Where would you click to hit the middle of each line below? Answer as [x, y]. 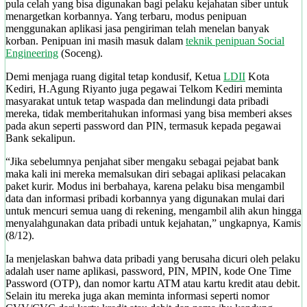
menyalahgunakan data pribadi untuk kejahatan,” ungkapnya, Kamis [153, 223]
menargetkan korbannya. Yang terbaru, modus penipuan [126, 16]
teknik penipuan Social [235, 40]
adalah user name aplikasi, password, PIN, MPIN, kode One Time [148, 271]
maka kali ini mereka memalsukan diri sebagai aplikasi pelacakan [146, 173]
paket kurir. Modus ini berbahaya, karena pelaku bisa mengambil [145, 186]
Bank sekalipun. [40, 138]
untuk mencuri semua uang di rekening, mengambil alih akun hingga [153, 210]
